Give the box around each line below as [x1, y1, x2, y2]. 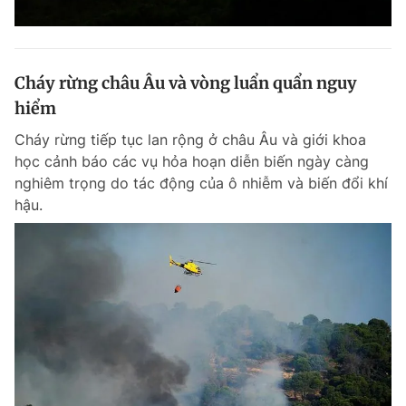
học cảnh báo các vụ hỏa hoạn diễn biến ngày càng [14, 152, 369, 170]
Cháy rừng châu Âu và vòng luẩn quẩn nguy [14, 72, 357, 93]
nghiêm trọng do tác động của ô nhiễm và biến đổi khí [14, 174, 388, 192]
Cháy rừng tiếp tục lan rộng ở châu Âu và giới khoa [14, 130, 366, 149]
